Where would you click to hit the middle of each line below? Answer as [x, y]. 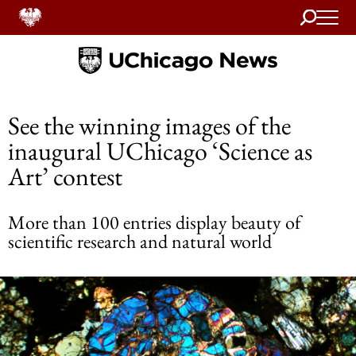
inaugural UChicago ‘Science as [160, 151]
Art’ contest [65, 176]
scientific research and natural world [140, 241]
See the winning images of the [149, 126]
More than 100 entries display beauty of [155, 222]
